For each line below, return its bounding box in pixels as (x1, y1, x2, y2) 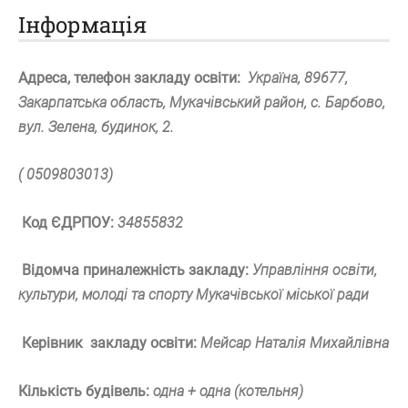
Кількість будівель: (18, 382, 149, 400)
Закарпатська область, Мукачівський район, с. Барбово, (18, 93, 385, 111)
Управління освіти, (249, 261, 377, 280)
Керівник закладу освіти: (18, 334, 200, 352)
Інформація (18, 10, 147, 40)
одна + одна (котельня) (153, 382, 303, 400)
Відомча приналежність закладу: (18, 261, 249, 280)
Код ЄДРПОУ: (18, 213, 117, 231)
